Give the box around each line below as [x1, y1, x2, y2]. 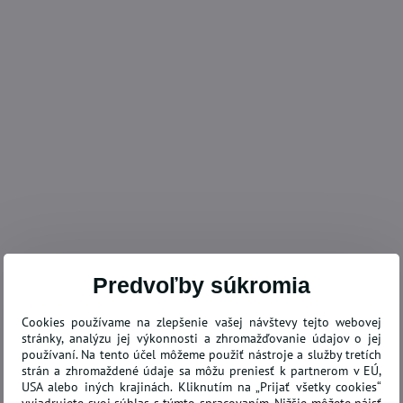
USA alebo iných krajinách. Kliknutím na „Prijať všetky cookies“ [22, 379, 381, 395]
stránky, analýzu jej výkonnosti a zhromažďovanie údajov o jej [22, 330, 381, 346]
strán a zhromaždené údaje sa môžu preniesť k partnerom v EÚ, [22, 363, 381, 379]
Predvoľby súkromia [93, 273, 310, 298]
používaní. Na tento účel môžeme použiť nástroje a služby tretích [22, 346, 381, 363]
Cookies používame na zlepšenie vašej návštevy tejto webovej [22, 314, 381, 330]
